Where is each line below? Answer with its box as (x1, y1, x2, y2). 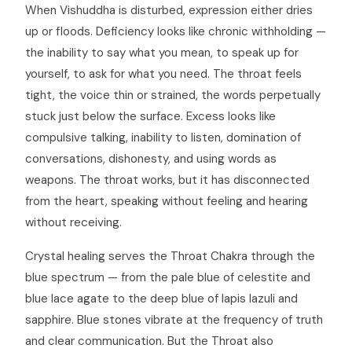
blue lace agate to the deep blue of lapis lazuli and (25, 291, 298, 306)
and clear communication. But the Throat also (25, 333, 273, 349)
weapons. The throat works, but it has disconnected (25, 172, 310, 188)
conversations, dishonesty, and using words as (25, 151, 277, 167)
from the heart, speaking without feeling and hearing (25, 193, 308, 209)
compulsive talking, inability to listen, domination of (25, 130, 301, 145)
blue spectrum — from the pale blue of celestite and (25, 269, 310, 285)
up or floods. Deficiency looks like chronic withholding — (25, 24, 326, 39)
